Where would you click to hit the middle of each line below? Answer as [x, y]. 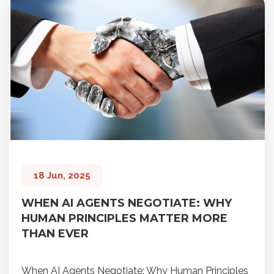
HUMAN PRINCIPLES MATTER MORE [124, 218]
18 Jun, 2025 [62, 175]
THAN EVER [55, 233]
